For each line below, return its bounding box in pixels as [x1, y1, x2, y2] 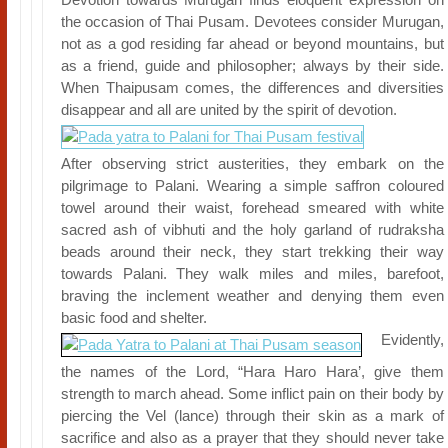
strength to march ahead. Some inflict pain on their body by [60, 385, 444, 402]
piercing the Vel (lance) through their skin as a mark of [60, 407, 444, 424]
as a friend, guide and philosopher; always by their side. [60, 57, 444, 74]
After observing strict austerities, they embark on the [60, 155, 444, 172]
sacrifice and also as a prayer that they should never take [60, 429, 444, 446]
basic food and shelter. [60, 309, 207, 326]
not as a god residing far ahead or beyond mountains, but [60, 35, 444, 52]
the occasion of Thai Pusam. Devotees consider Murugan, [60, 13, 444, 30]
